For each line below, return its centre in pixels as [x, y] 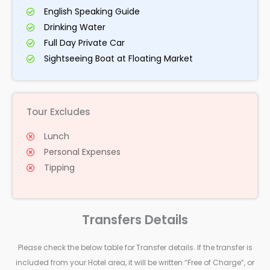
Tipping [59, 168]
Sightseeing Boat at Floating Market [118, 59]
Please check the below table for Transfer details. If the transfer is [135, 248]
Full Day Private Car [84, 43]
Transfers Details [135, 220]
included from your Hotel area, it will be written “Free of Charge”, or [135, 263]
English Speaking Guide [92, 12]
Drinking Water [75, 27]
